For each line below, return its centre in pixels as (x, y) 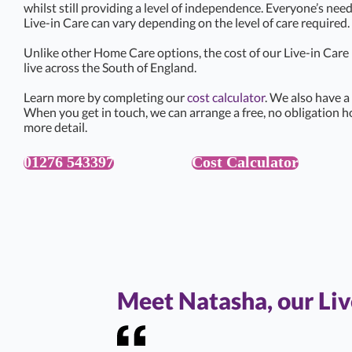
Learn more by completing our (105, 97)
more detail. (55, 127)
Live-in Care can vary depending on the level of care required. (187, 23)
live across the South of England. (110, 68)
